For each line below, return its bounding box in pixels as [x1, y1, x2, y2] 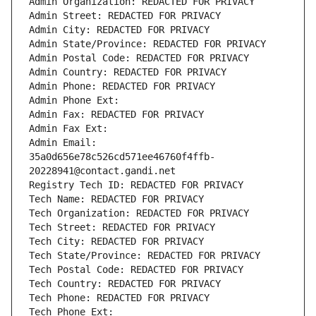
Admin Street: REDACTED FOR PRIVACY [29, 10, 221, 22]
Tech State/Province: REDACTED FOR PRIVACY [29, 250, 260, 262]
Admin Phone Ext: [29, 95, 119, 107]
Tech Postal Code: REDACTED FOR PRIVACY [29, 264, 243, 276]
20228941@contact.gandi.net [29, 165, 176, 177]
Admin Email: [29, 137, 97, 149]
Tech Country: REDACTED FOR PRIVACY [29, 278, 221, 290]
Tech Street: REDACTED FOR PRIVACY [29, 221, 215, 233]
